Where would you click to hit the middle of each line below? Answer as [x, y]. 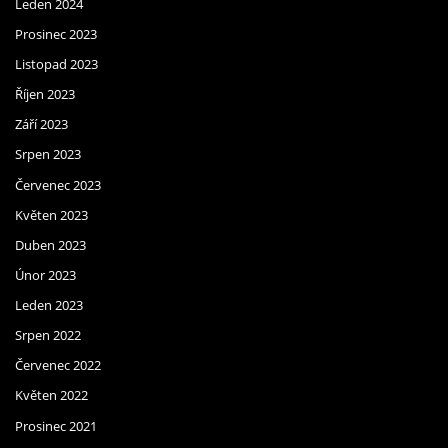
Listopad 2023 [56, 64]
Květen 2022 [51, 395]
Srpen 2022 [48, 335]
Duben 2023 [50, 244]
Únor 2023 [45, 274]
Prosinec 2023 [56, 33]
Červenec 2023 [58, 184]
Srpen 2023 [48, 154]
